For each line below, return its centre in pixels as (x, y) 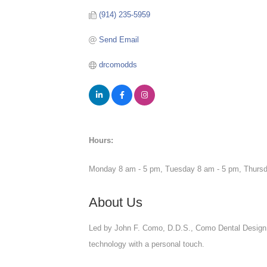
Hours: (101, 140)
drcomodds (118, 64)
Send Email (119, 39)
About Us (116, 202)
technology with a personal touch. (147, 244)
